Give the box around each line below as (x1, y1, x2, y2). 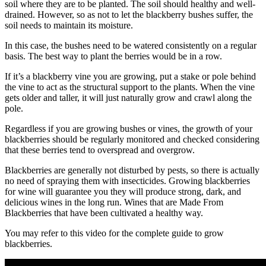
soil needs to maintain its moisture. (5, 20, 133, 30)
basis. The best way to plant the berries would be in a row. (5, 50, 222, 61)
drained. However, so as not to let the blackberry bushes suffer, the (5, 9, 253, 20)
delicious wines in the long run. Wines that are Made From (5, 197, 223, 207)
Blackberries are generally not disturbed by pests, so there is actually (5, 164, 259, 175)
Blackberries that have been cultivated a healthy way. (5, 207, 203, 218)
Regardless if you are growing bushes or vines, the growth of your (5, 123, 252, 134)
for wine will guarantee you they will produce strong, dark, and (5, 186, 241, 197)
